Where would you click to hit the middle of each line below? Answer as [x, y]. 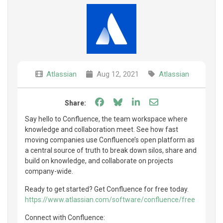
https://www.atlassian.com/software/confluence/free [110, 199]
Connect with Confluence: [65, 217]
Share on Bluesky [158, 102]
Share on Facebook [143, 102]
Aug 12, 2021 [116, 74]
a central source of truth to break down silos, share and [111, 150]
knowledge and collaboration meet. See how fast [102, 129]
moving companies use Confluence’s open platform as [110, 140]
